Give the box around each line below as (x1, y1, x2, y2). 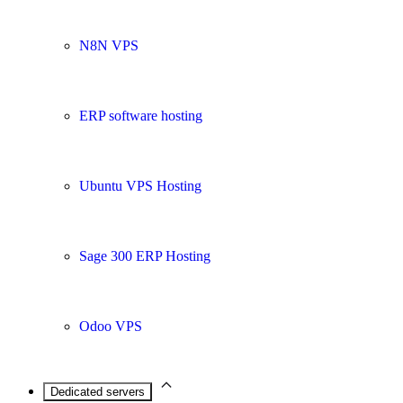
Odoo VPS (79, 318, 142, 334)
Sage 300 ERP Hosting (79, 248, 210, 264)
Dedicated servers (50, 385, 145, 399)
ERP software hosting (79, 108, 202, 123)
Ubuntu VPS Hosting (79, 178, 201, 193)
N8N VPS (79, 38, 139, 53)
